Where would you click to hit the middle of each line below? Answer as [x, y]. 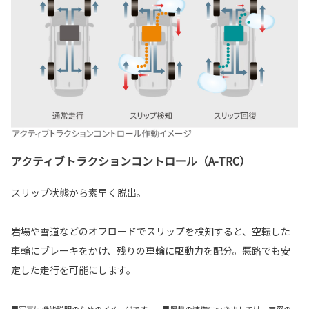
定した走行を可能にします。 [73, 270]
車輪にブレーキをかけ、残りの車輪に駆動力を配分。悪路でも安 [151, 250]
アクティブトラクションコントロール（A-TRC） [131, 161]
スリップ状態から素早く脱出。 [79, 192]
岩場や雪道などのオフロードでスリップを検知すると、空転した [151, 231]
